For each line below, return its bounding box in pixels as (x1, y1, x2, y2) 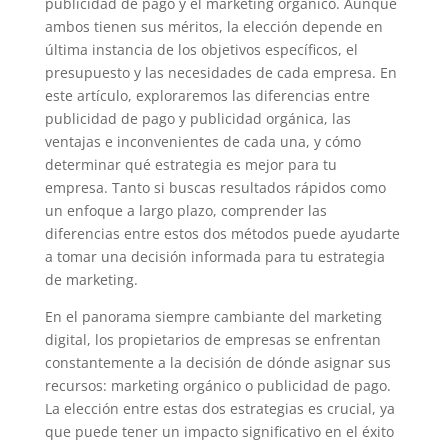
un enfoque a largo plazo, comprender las (44, 201, 327, 220)
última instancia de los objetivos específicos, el (44, 40, 358, 59)
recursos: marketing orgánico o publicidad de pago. (44, 376, 391, 395)
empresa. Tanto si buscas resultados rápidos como (44, 178, 386, 197)
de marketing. (44, 270, 138, 289)
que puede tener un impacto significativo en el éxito (44, 422, 394, 441)
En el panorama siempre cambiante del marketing (44, 307, 382, 326)
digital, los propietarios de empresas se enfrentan (44, 330, 381, 349)
